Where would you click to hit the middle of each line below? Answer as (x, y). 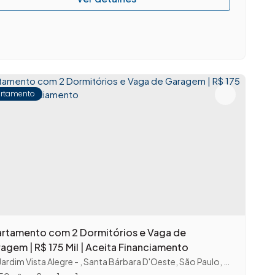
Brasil (234, 262)
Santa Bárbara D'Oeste (129, 262)
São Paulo (199, 262)
